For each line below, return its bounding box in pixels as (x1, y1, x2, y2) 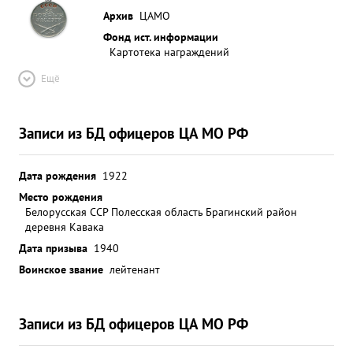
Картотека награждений (110, 44, 229, 59)
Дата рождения (19, 168, 96, 183)
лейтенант (110, 262, 160, 277)
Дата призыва (19, 240, 87, 255)
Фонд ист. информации (103, 29, 218, 44)
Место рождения (19, 189, 102, 204)
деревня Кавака (25, 219, 104, 234)
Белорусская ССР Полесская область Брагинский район (25, 204, 297, 219)
